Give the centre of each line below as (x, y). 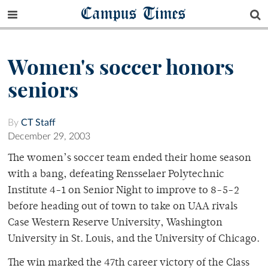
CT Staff (38, 123)
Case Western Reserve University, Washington (115, 223)
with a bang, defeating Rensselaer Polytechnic (116, 175)
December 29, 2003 (49, 137)
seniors (43, 90)
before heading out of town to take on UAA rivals (123, 207)
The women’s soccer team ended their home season (130, 159)
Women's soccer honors (121, 67)
